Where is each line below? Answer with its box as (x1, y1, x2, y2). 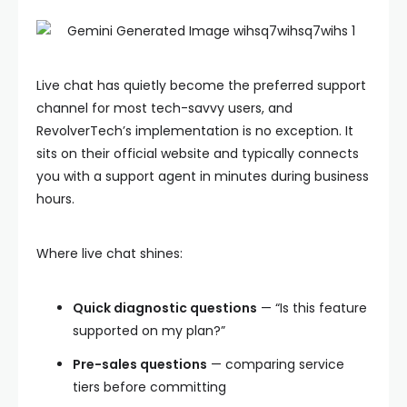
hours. (36, 190, 74, 208)
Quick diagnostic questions (73, 299, 257, 317)
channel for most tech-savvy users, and (36, 99, 293, 117)
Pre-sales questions (73, 355, 207, 373)
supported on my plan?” (73, 322, 225, 340)
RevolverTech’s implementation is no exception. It (36, 122, 353, 140)
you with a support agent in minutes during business (36, 167, 369, 185)
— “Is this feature (257, 299, 367, 317)
